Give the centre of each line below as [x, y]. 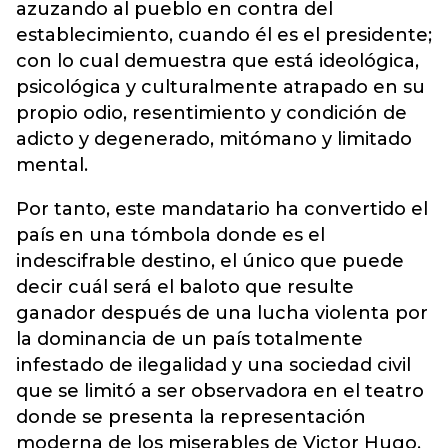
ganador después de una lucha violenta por [222, 312]
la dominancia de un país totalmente [189, 338]
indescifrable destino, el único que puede [210, 260]
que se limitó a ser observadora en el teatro [220, 390]
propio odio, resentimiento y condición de [211, 112]
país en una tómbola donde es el [170, 234]
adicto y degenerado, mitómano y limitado [214, 138]
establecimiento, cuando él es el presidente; [224, 34]
